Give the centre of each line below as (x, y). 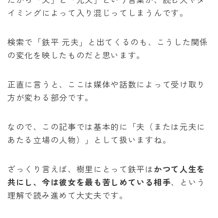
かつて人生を (180, 169)
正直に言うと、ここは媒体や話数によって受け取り (107, 84)
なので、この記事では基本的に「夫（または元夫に (107, 127)
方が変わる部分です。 (50, 98)
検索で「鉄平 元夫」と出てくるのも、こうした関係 (108, 42)
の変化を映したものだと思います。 (76, 55)
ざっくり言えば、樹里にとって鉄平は (81, 169)
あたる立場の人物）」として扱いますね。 (89, 140)
